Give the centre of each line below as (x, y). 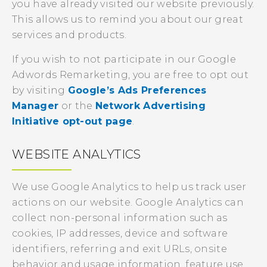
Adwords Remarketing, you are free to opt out (131, 75)
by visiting (40, 90)
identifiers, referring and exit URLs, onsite (120, 249)
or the (77, 106)
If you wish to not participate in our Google (124, 59)
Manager (35, 106)
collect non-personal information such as (120, 218)
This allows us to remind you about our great (128, 19)
